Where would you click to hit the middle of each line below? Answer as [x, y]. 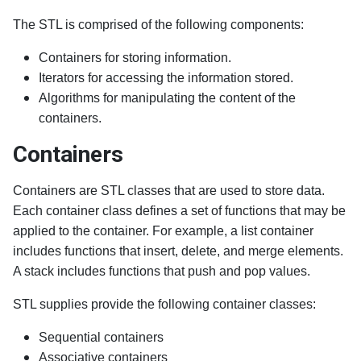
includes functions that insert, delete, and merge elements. [178, 251]
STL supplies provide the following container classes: [164, 304]
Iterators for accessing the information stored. [166, 78]
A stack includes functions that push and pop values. [162, 271]
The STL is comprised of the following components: [158, 25]
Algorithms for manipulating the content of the [167, 98]
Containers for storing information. [135, 58]
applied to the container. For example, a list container [163, 231]
